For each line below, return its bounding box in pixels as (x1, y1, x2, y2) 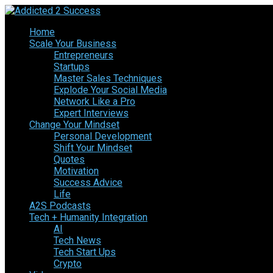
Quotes (54, 154, 85, 165)
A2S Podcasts (29, 200, 91, 211)
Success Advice (54, 177, 122, 188)
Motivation (54, 165, 99, 177)
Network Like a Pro (54, 96, 135, 107)
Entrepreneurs (54, 49, 113, 61)
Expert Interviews (54, 107, 129, 119)
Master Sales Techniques (54, 73, 162, 84)
